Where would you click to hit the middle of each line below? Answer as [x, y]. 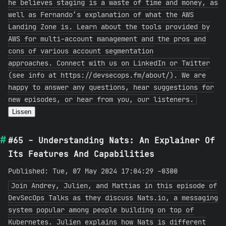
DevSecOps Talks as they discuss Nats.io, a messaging [113, 198]
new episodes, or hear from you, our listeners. [101, 99]
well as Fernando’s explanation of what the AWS [101, 15]
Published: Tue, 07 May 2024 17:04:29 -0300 [93, 171]
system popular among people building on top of [101, 210]
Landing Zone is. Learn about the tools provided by [109, 27]
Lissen [22, 112]
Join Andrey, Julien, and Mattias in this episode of [114, 186]
